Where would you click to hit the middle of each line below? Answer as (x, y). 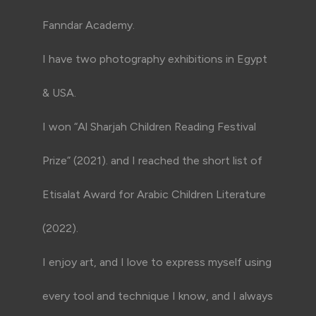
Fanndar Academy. (89, 25)
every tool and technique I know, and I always (158, 296)
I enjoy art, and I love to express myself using (157, 262)
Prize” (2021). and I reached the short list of (152, 160)
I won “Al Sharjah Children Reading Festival (149, 126)
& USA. (59, 92)
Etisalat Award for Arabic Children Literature (154, 194)
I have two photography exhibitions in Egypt (155, 59)
